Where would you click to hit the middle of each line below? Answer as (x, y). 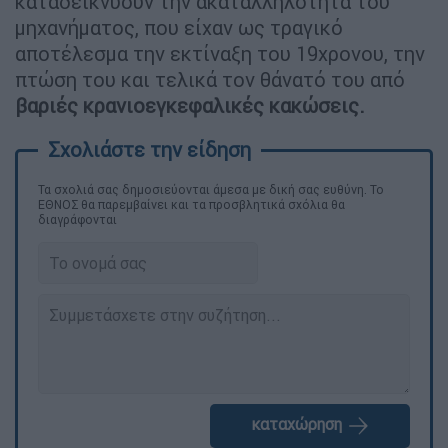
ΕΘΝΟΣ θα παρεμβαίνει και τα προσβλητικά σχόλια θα (191, 204)
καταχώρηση (298, 424)
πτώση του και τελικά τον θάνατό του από (210, 79)
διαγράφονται (77, 219)
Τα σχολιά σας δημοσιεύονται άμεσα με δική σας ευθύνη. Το (211, 189)
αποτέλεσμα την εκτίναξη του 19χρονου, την (220, 53)
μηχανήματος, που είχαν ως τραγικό (179, 27)
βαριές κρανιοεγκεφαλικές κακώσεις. (190, 105)
